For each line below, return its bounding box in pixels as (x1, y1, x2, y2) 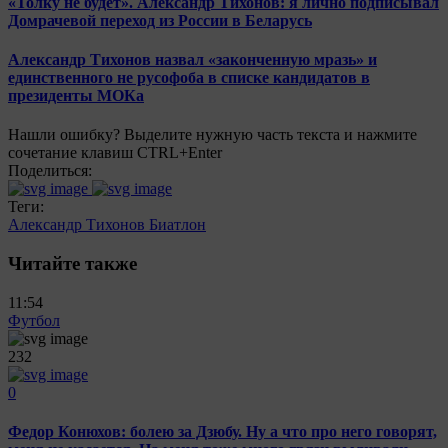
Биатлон (149, 216, 206, 234)
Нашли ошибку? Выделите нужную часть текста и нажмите (8, 126, 417, 144)
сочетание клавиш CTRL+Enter (8, 144, 222, 162)
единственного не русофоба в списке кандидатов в (8, 68, 370, 86)
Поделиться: (8, 162, 92, 180)
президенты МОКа (8, 86, 144, 104)
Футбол (8, 311, 60, 329)
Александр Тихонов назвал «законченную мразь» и (8, 50, 377, 68)
